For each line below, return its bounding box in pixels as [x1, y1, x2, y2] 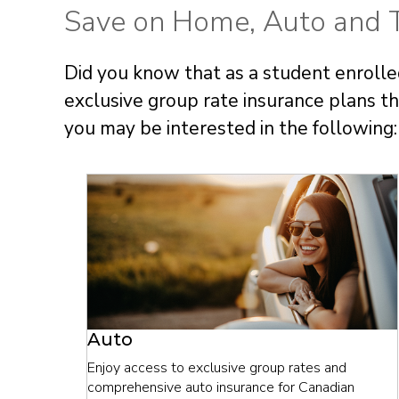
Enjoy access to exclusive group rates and [87, 357, 346, 378]
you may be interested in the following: [64, 115, 397, 141]
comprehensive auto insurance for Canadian [87, 377, 354, 397]
